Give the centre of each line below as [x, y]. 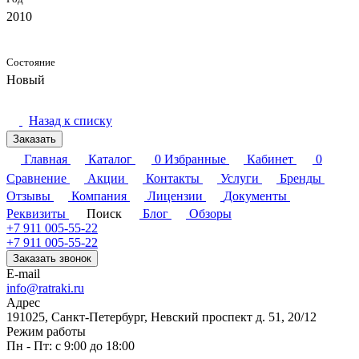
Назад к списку [71, 121]
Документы [255, 196]
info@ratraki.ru [45, 288]
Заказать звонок [52, 259]
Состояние [31, 63]
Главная [46, 159]
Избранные [195, 159]
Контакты [173, 179]
